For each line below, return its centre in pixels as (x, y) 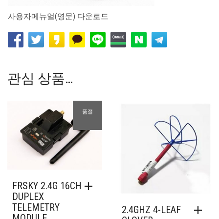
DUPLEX (28, 197)
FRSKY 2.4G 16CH (47, 186)
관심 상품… (40, 79)
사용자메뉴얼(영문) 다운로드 (58, 17)
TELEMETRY (36, 208)
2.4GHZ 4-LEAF (151, 209)
